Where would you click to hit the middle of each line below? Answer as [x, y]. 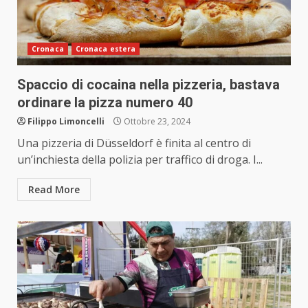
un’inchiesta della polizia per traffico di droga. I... [140, 160]
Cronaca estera [106, 49]
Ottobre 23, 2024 [156, 122]
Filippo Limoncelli [66, 122]
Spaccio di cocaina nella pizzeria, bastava [148, 85]
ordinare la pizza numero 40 [105, 103]
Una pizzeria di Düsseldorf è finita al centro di [134, 143]
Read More [54, 190]
